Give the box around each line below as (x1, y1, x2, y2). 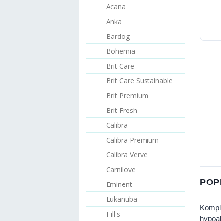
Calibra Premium (106, 135, 159, 145)
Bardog (106, 32, 130, 41)
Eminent (106, 180, 132, 189)
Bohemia (106, 46, 135, 56)
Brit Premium (106, 91, 148, 100)
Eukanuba (106, 194, 137, 204)
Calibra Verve (106, 150, 147, 159)
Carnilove (106, 165, 136, 174)
